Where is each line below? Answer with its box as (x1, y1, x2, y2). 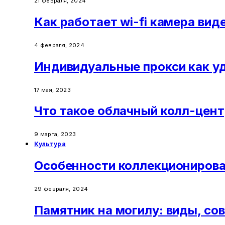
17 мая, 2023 (34, 86, 71, 93)
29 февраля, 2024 (34, 185, 88, 193)
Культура (34, 140, 66, 148)
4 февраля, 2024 (34, 41, 84, 49)
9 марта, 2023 (34, 131, 76, 138)
